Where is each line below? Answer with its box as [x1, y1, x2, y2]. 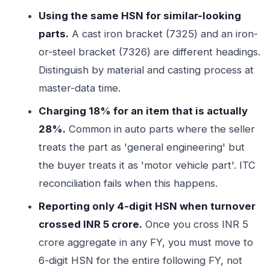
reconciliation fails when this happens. [39, 177, 218, 189]
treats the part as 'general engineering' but [39, 141, 245, 153]
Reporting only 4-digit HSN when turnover [39, 200, 256, 212]
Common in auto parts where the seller [66, 123, 255, 135]
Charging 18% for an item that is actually [39, 105, 248, 117]
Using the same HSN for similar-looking [39, 10, 241, 22]
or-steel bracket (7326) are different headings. [39, 46, 260, 58]
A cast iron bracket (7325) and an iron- [69, 28, 258, 40]
